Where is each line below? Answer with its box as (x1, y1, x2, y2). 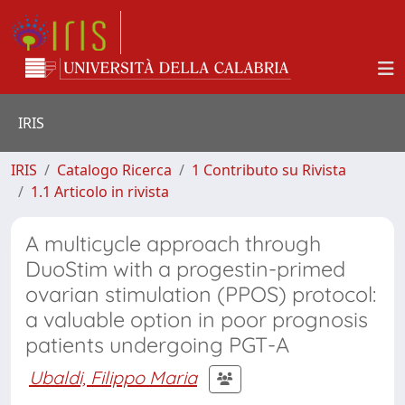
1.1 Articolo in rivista (31, 182, 169, 202)
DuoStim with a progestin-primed (25, 256, 345, 282)
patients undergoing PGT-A (25, 332, 289, 358)
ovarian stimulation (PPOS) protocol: (25, 281, 376, 307)
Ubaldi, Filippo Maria (29, 365, 197, 389)
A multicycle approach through (25, 231, 321, 257)
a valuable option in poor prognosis (25, 306, 368, 333)
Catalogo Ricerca (57, 160, 172, 180)
